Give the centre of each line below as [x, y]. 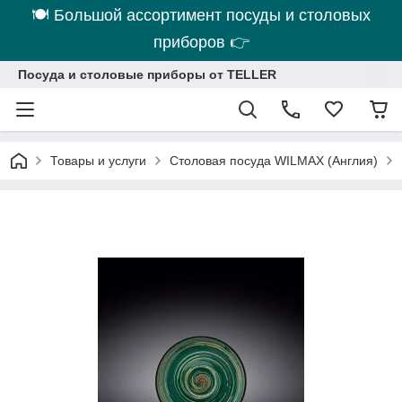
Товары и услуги [98, 161]
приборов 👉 [201, 42]
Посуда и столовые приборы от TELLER [147, 74]
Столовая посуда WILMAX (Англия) [274, 161]
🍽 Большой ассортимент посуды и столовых [201, 15]
